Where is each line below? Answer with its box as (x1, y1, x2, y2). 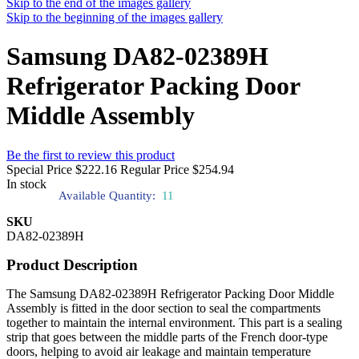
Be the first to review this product (6, 147, 175, 162)
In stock (6, 176, 46, 191)
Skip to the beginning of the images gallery (6, 10, 223, 24)
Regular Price (120, 162, 189, 176)
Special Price (6, 162, 72, 176)
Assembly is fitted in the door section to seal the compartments (6, 301, 321, 315)
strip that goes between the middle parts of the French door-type (6, 329, 328, 344)
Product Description (6, 256, 138, 273)
